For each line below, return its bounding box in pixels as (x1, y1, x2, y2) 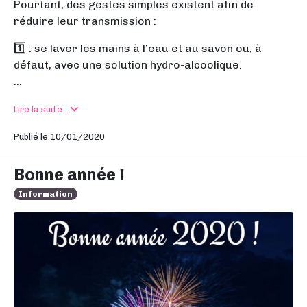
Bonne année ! (14, 164, 125, 185)
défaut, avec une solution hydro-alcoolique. (14, 58, 242, 72)
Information (19, 189, 73, 199)
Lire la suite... (14, 104, 71, 115)
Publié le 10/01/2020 (14, 132, 105, 143)
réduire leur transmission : (14, 14, 156, 28)
